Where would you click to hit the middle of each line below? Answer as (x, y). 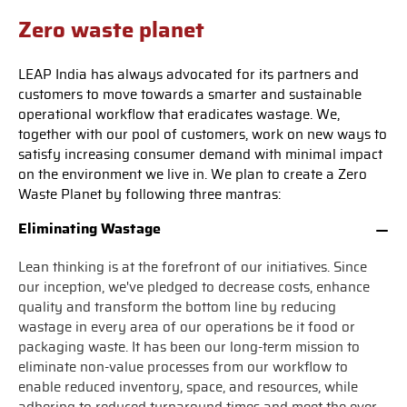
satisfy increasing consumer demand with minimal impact (200, 154)
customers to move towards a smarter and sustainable (190, 94)
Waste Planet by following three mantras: (149, 194)
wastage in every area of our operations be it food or (187, 327)
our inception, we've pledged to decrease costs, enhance (194, 287)
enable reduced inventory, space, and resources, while (188, 387)
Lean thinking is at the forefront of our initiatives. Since (193, 267)
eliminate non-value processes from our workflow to (183, 367)
